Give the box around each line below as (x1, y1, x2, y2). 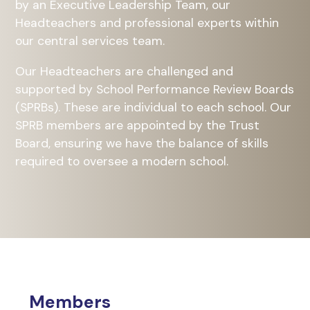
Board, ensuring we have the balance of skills (15, 135, 269, 151)
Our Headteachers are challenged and (15, 63, 234, 79)
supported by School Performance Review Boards (15, 81, 295, 97)
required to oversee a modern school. (15, 153, 229, 169)
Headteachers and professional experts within (15, 15, 280, 31)
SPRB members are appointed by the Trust (15, 117, 260, 133)
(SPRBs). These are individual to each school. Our (15, 99, 292, 115)
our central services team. (15, 33, 165, 49)
